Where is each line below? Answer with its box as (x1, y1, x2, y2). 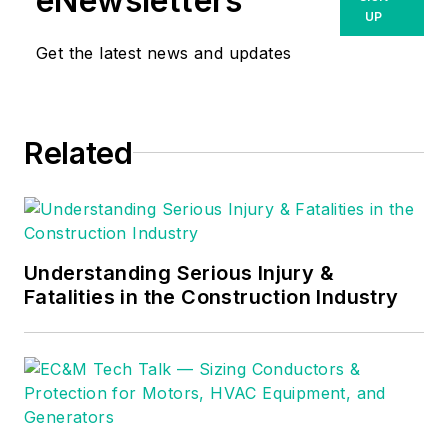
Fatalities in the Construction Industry (24, 284, 399, 309)
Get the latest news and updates (36, 42, 292, 63)
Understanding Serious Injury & (24, 260, 334, 285)
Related (24, 134, 133, 171)
